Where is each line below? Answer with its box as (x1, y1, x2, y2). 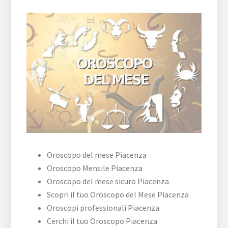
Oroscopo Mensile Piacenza (47, 162, 143, 173)
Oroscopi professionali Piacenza (47, 202, 160, 213)
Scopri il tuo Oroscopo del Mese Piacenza (47, 189, 189, 199)
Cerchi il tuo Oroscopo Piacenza (47, 215, 158, 226)
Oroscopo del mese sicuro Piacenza (47, 176, 169, 186)
